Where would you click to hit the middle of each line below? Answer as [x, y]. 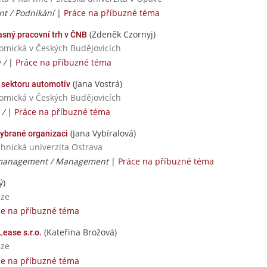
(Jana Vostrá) [96, 83]
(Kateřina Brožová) [79, 232]
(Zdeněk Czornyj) [121, 34]
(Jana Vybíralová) [102, 133]
